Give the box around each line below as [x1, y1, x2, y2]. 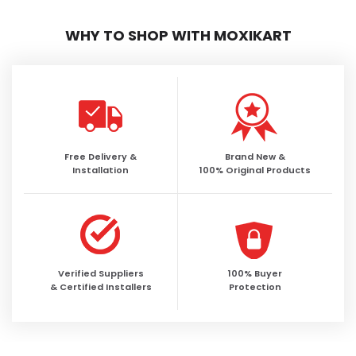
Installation [72, 164, 129, 177]
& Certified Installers [49, 281, 152, 294]
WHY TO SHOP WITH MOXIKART [64, 25, 292, 46]
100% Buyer [228, 267, 282, 281]
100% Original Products [199, 164, 311, 177]
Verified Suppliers [57, 267, 144, 281]
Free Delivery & [64, 150, 137, 164]
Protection [229, 281, 281, 294]
